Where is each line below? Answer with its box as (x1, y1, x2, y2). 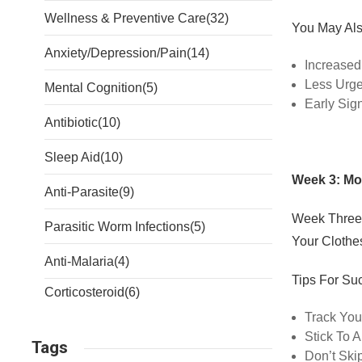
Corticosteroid (44, 285, 124, 299)
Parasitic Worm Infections (44, 220, 190, 234)
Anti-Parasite (44, 185, 119, 199)
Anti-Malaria (44, 255, 114, 268)
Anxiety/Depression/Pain (44, 46, 187, 60)
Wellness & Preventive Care (44, 11, 206, 25)
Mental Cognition (44, 81, 142, 95)
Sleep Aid (44, 150, 100, 164)
